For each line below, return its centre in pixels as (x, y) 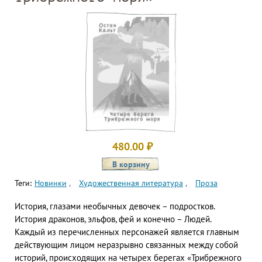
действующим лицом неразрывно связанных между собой (126, 245)
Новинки (51, 183)
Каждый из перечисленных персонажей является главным (127, 232)
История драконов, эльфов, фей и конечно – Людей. (113, 219)
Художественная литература (131, 183)
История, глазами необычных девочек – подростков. (115, 206)
